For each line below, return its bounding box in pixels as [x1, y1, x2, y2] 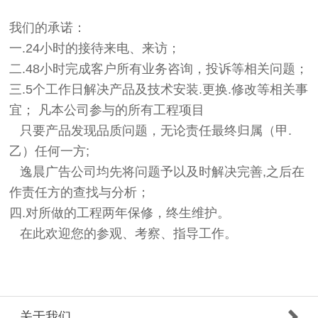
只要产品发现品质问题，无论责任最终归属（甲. [9, 124, 292, 138]
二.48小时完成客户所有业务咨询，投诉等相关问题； [9, 62, 309, 77]
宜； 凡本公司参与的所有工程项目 [9, 103, 205, 118]
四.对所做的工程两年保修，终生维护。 [9, 206, 231, 221]
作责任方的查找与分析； [9, 185, 150, 200]
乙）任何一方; [9, 144, 90, 159]
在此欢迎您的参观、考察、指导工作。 [9, 226, 238, 241]
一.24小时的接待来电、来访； [9, 41, 181, 56]
